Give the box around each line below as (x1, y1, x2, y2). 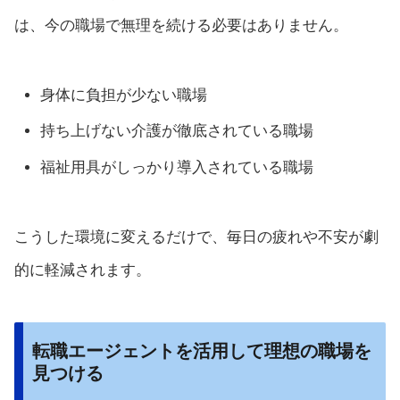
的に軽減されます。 (14, 261, 151, 279)
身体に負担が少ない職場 (40, 86, 208, 104)
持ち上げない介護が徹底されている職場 (40, 122, 314, 140)
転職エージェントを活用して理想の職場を (32, 341, 371, 362)
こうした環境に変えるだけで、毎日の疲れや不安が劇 (14, 228, 379, 246)
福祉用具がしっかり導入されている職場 (40, 158, 314, 176)
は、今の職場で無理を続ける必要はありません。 (14, 17, 348, 35)
